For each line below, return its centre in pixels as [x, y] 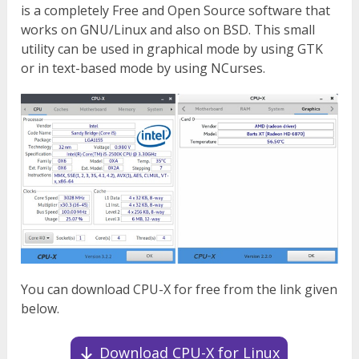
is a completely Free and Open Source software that [176, 11]
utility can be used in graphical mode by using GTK [172, 49]
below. [40, 309]
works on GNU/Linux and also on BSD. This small [168, 30]
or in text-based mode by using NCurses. [143, 69]
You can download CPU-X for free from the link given [179, 290]
